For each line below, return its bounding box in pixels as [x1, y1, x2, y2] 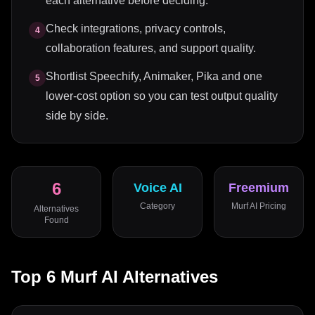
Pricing [257, 201, 286, 211]
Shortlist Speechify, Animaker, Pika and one [46, 70, 262, 82]
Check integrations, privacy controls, [46, 22, 226, 34]
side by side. [46, 110, 108, 122]
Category [140, 201, 175, 211]
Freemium [229, 181, 289, 195]
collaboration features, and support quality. [46, 42, 256, 54]
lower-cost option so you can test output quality [46, 90, 278, 102]
